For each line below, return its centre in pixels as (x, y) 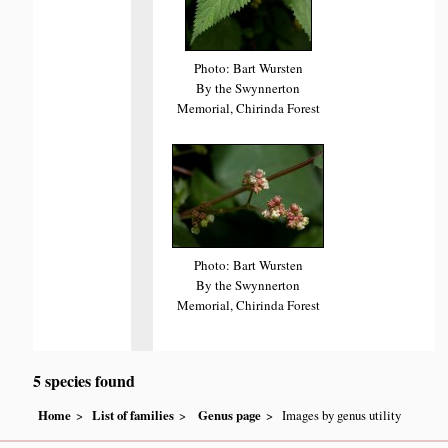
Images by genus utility (342, 414)
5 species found (84, 380)
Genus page (230, 414)
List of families (133, 414)
